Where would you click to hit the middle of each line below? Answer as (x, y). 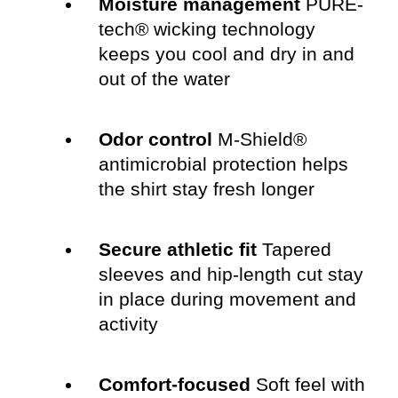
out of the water (164, 79)
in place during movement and (227, 299)
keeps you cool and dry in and (226, 54)
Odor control (155, 139)
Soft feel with (307, 385)
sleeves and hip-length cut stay (231, 275)
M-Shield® (259, 139)
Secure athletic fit (177, 250)
